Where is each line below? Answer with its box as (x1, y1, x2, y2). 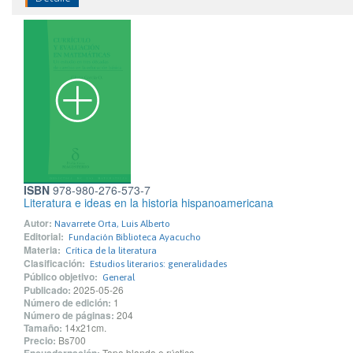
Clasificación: (24, 256, 85, 270)
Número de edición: (24, 295, 111, 310)
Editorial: (24, 229, 64, 243)
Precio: (24, 333, 56, 347)
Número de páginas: (24, 308, 114, 322)
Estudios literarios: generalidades (90, 258, 227, 269)
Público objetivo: (24, 269, 98, 284)
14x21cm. (65, 321, 106, 334)
